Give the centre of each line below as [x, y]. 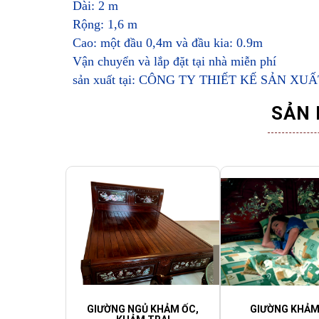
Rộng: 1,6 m [105, 25]
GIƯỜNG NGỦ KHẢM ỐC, [143, 309]
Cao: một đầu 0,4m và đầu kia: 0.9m [169, 43]
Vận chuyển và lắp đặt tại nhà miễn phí [174, 62]
